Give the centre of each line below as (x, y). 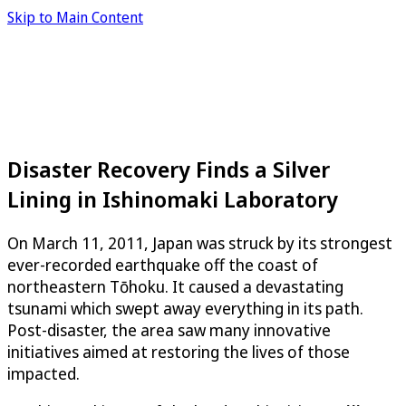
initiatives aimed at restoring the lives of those (179, 351)
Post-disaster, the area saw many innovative (169, 329)
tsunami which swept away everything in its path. (185, 308)
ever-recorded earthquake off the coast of (163, 264)
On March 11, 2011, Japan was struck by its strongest (200, 242)
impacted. (43, 373)
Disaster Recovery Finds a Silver (169, 169)
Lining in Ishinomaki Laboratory (173, 198)
